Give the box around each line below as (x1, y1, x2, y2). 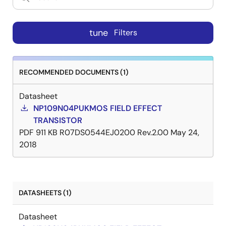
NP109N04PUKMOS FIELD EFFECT (33, 102, 162, 114)
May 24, (171, 127, 199, 138)
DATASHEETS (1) (19, 188, 72, 197)
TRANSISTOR (33, 115, 82, 126)
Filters (114, 27, 137, 38)
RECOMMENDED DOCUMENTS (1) (19, 67, 129, 77)
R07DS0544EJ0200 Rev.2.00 (60, 127, 168, 138)
